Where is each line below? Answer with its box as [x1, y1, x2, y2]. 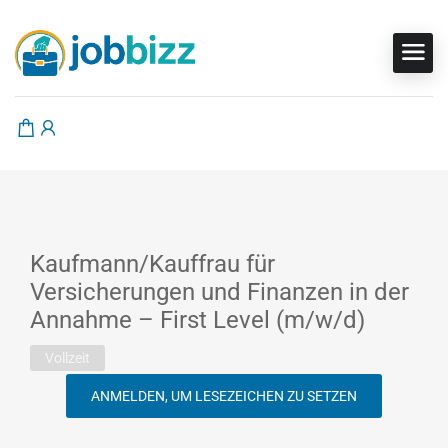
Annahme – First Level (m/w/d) [30, 306, 365, 335]
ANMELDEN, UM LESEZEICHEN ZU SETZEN [91, 388, 357, 405]
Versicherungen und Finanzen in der [30, 278, 409, 307]
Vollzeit [45, 350, 90, 367]
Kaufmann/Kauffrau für [30, 250, 275, 279]
